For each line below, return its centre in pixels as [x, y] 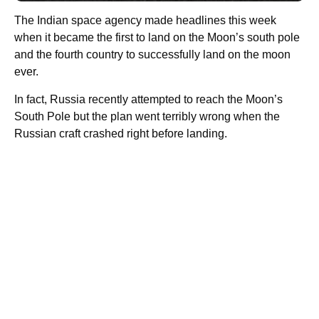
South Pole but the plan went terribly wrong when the [147, 116]
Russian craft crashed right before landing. [121, 133]
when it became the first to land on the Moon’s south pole [157, 37]
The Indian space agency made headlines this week [145, 20]
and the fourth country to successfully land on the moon [152, 54]
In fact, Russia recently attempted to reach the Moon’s [148, 99]
